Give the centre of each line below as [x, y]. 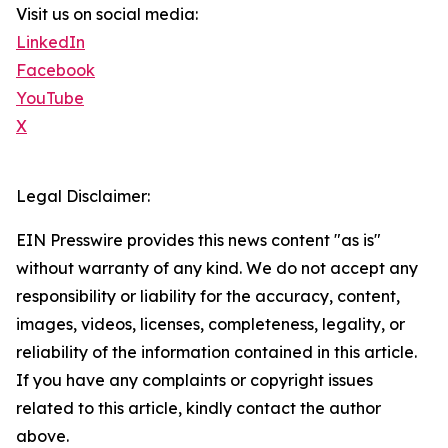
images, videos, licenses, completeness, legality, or [210, 324]
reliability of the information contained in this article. [216, 352]
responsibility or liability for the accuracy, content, [208, 296]
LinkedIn [50, 42]
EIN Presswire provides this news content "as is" [198, 240]
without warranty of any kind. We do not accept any [217, 268]
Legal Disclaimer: [83, 196]
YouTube [50, 98]
